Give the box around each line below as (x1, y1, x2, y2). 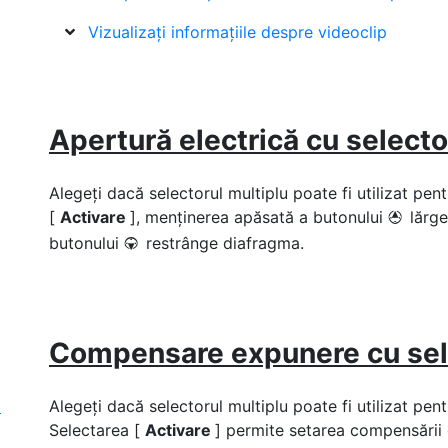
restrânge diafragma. (146, 233, 304, 253)
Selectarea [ (49, 420, 145, 440)
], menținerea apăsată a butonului (130, 207, 388, 227)
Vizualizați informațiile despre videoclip (88, 22, 387, 42)
